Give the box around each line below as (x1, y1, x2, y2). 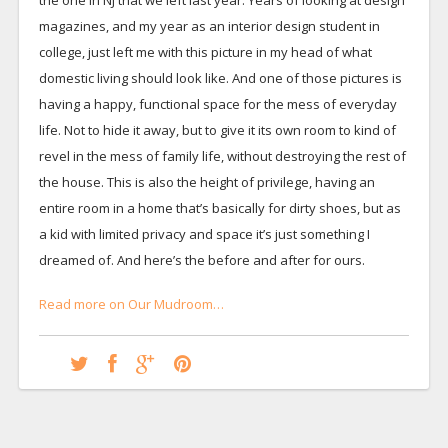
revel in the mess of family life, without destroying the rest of (38, 146, 406, 165)
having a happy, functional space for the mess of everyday (38, 94, 397, 113)
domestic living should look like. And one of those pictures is (38, 68, 402, 87)
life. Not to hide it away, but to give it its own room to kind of (38, 120, 396, 139)
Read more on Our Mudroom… (38, 294, 224, 313)
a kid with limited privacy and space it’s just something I (38, 224, 370, 243)
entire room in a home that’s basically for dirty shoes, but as (38, 198, 401, 217)
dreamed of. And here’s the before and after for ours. (38, 250, 365, 269)
